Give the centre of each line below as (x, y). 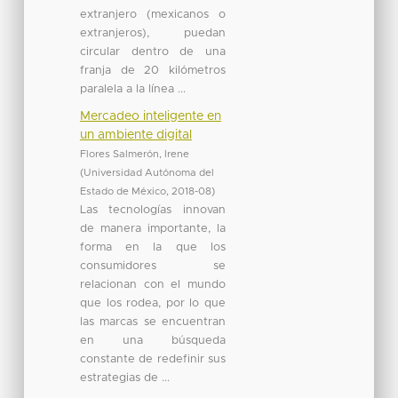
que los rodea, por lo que (152, 303)
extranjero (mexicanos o (152, 14)
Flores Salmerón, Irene (134, 154)
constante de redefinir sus (152, 359)
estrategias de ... (124, 378)
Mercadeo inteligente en (150, 116)
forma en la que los (152, 247)
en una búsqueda (152, 340)
